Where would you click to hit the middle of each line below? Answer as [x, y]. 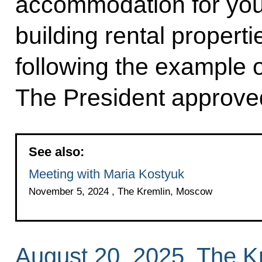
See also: [56, 152]
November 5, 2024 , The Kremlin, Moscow [120, 192]
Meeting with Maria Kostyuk [106, 174]
